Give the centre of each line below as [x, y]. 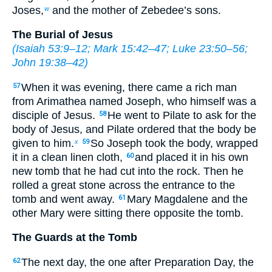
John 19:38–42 [48, 63]
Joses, [28, 10]
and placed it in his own [192, 157]
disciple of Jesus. [55, 115]
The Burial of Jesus [63, 35]
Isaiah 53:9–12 [52, 49]
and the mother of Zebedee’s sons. [135, 10]
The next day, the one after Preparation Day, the [138, 262]
